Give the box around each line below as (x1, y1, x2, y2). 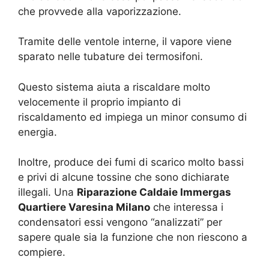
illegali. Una (18, 186, 77, 198)
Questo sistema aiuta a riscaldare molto (18, 80, 210, 93)
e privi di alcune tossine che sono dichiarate (18, 171, 229, 183)
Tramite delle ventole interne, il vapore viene (18, 35, 232, 47)
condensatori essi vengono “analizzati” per (18, 216, 222, 228)
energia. (18, 125, 57, 138)
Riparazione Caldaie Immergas (77, 186, 231, 198)
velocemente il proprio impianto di (18, 95, 181, 108)
